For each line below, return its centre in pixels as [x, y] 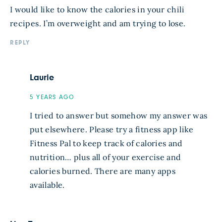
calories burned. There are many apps [103, 171]
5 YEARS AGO [52, 97]
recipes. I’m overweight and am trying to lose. [98, 23]
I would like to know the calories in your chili [97, 9]
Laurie [42, 78]
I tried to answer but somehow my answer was [119, 115]
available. [47, 185]
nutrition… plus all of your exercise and [106, 157]
